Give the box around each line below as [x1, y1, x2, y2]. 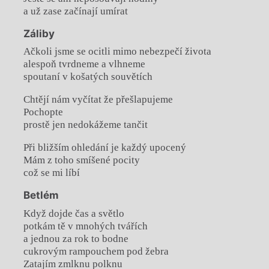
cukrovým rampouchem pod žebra [23, 245, 169, 257]
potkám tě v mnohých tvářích [23, 220, 148, 232]
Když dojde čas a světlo [23, 207, 124, 219]
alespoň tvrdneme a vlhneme [23, 58, 145, 70]
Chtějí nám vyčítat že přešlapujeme [23, 94, 173, 106]
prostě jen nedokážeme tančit [23, 119, 148, 131]
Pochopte [23, 106, 63, 118]
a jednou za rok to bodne [23, 232, 128, 244]
